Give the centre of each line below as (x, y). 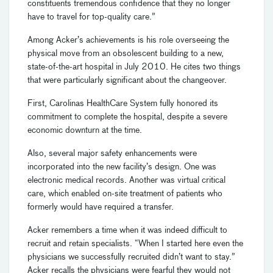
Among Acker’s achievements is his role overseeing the (128, 40)
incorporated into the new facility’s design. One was (122, 167)
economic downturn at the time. (85, 130)
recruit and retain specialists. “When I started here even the (135, 243)
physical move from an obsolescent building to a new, (126, 53)
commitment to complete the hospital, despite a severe (127, 117)
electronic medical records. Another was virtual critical (126, 180)
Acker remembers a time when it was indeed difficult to (127, 230)
